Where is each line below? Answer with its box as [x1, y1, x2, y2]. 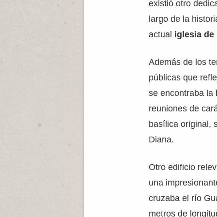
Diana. [149, 135, 174, 144]
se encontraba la [149, 88, 216, 98]
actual [149, 30, 175, 39]
